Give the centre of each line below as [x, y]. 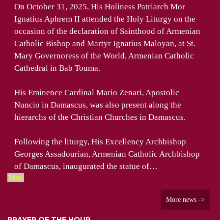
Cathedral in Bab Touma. [57, 68]
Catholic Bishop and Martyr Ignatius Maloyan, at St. [105, 43]
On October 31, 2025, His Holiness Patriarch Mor [100, 7]
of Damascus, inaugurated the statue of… [86, 166]
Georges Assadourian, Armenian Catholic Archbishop [107, 154]
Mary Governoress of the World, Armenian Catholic [104, 56]
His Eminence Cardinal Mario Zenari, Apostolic [97, 93]
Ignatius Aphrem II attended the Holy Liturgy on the [105, 19]
